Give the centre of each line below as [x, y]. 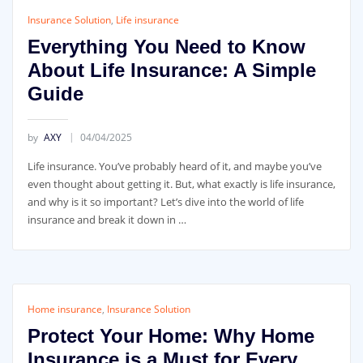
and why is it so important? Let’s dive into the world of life [165, 201]
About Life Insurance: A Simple [171, 70]
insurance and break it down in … [107, 219]
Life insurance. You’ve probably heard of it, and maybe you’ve [174, 166]
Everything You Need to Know [166, 47]
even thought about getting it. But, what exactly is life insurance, [181, 184]
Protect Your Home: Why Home [171, 335]
